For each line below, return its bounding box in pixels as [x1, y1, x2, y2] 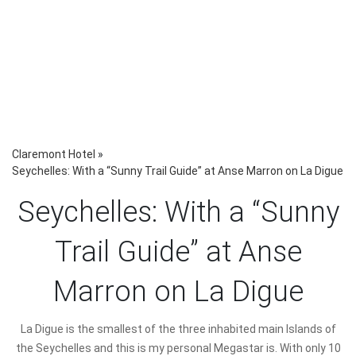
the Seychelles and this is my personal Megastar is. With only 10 [15, 342, 341, 354]
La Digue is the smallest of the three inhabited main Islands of [20, 323, 336, 335]
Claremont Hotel [12, 148, 95, 161]
